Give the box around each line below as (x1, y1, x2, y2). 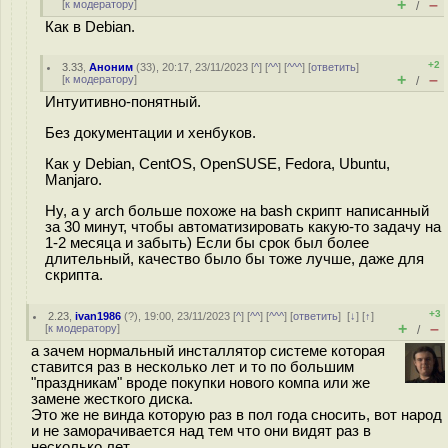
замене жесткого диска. (31, 391, 193, 407)
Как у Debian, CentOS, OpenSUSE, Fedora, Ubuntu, (45, 155, 390, 172)
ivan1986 (75, 310, 122, 322)
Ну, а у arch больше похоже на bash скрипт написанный (45, 202, 429, 219)
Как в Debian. (45, 19, 135, 35)
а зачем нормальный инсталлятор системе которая (31, 343, 385, 359)
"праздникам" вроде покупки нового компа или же (31, 375, 370, 391)
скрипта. (45, 266, 103, 283)
